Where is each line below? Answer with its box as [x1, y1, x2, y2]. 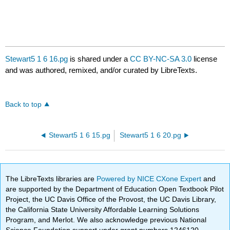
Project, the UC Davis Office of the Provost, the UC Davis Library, [6, 195, 217, 203]
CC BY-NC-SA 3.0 [130, 54, 192, 64]
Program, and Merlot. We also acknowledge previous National [6, 215, 207, 224]
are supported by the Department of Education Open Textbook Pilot [6, 184, 224, 193]
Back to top [5, 101, 42, 109]
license [191, 54, 218, 64]
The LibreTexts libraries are [6, 174, 97, 183]
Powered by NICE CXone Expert [97, 174, 204, 183]
